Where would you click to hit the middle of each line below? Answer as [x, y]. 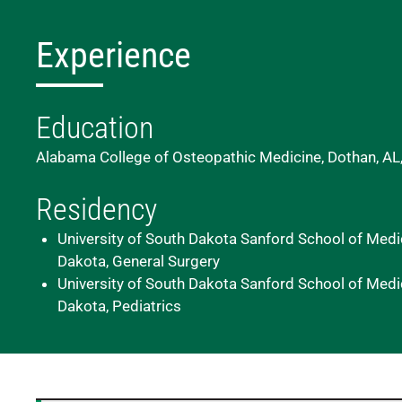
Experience [114, 55]
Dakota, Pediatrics [119, 306]
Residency [96, 209]
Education [95, 127]
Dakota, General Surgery [139, 261]
